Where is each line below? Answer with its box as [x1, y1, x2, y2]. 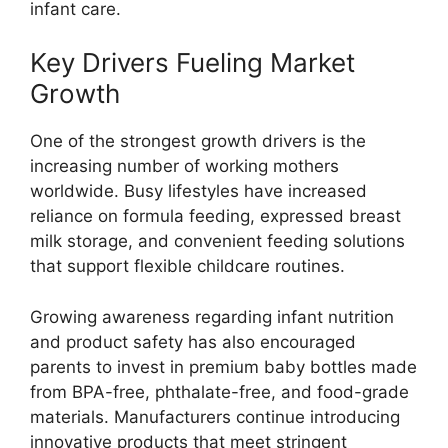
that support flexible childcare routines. [30, 256, 345, 276]
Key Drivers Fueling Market [30, 47, 355, 78]
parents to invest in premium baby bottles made [30, 356, 417, 377]
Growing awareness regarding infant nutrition [30, 306, 394, 327]
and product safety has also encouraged [30, 331, 356, 352]
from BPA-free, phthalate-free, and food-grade [30, 381, 409, 402]
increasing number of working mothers [30, 156, 339, 176]
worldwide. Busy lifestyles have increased [30, 181, 367, 201]
